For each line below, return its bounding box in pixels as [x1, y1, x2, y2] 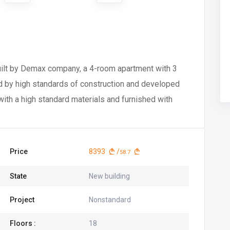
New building [88, 172, 130, 180]
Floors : [9, 219, 36, 227]
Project [9, 196, 34, 204]
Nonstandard [88, 196, 131, 204]
